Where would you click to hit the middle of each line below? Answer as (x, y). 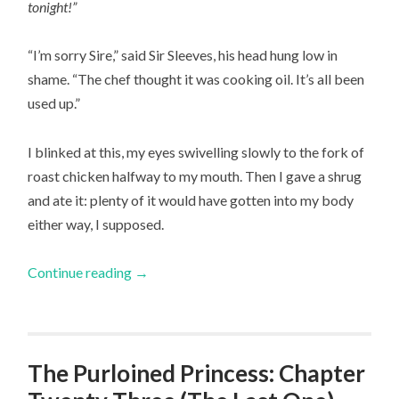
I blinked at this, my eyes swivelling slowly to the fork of (196, 151)
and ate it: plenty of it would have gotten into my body (191, 199)
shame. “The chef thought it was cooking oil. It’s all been (196, 79)
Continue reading (81, 272)
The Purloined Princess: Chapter (197, 374)
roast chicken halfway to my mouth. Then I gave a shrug (195, 175)
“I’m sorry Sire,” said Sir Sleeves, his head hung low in (183, 55)
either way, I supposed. (96, 224)
